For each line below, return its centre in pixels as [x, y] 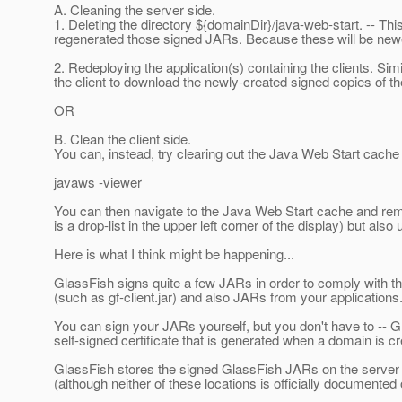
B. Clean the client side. [122, 139]
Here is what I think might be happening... [174, 254]
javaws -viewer [98, 182]
